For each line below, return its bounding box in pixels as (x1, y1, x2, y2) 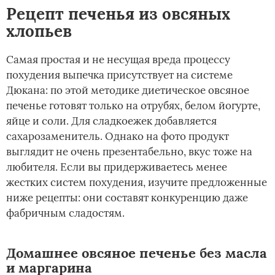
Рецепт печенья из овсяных (6, 4, 230, 25)
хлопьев (6, 21, 72, 42)
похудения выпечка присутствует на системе (6, 68, 233, 82)
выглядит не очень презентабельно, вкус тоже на (6, 145, 252, 159)
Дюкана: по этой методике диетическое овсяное (6, 83, 249, 98)
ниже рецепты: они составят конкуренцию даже (6, 191, 248, 205)
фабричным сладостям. (6, 206, 125, 220)
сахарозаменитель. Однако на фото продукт (6, 130, 229, 144)
